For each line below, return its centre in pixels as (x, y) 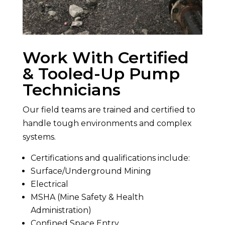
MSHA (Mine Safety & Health (87, 197)
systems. (39, 137)
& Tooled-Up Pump (101, 73)
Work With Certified (105, 57)
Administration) (61, 210)
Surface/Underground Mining (91, 171)
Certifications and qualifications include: (110, 158)
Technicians (71, 89)
